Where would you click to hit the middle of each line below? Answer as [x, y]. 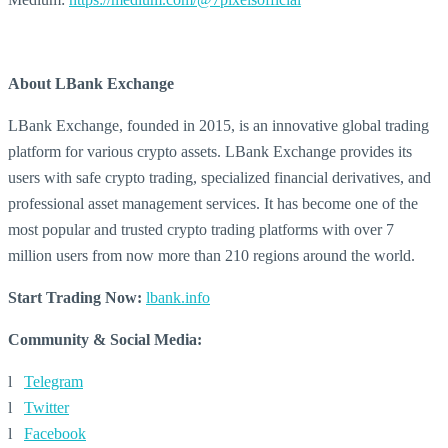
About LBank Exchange [91, 83]
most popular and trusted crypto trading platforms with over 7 [201, 229]
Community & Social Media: [105, 339]
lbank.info [178, 297]
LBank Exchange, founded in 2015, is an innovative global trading [218, 125]
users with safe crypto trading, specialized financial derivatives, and [219, 177]
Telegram [53, 381]
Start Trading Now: [75, 297]
